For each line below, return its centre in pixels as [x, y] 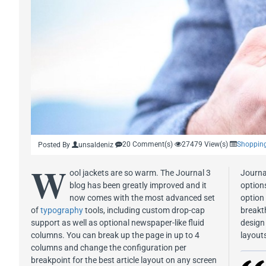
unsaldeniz [96, 145]
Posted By [54, 145]
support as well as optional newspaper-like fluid [118, 222]
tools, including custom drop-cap [144, 210]
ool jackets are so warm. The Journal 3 [140, 172]
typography [62, 210]
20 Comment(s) [148, 144]
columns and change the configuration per [109, 247]
